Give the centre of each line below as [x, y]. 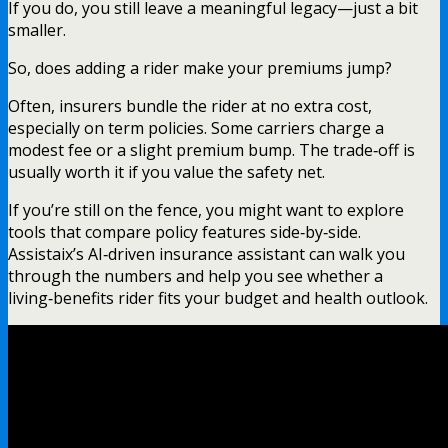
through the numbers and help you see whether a [195, 275]
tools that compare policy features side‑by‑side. [184, 231]
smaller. [37, 29]
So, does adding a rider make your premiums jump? [200, 67]
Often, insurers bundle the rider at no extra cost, [190, 105]
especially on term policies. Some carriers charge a [196, 127]
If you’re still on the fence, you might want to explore [206, 209]
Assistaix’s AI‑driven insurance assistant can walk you [206, 253]
